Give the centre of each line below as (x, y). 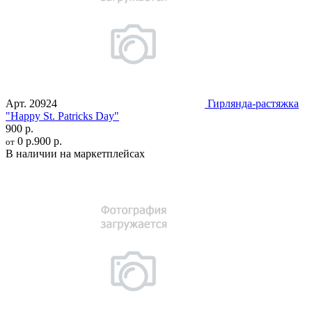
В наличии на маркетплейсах (75, 153)
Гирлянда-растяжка (253, 103)
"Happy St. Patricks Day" (62, 116)
